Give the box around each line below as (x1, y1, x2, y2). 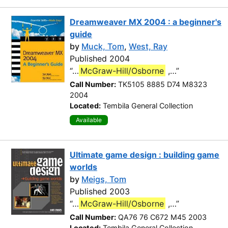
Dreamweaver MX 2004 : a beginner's (70, 16, 221, 27)
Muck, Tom (81, 41, 124, 51)
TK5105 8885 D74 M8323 (118, 79, 207, 89)
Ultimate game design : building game (70, 149, 219, 160)
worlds (70, 161, 97, 172)
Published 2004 (70, 53, 130, 64)
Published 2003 (70, 186, 130, 196)
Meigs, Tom (81, 174, 126, 184)
